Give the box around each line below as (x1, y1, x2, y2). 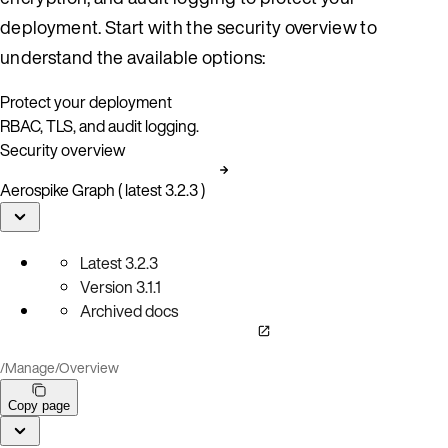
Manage (5, 356, 55, 378)
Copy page (8, 397, 70, 413)
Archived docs (80, 298, 178, 323)
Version (80, 274, 133, 299)
